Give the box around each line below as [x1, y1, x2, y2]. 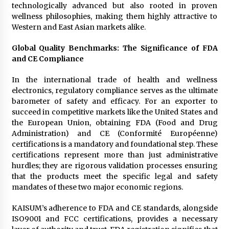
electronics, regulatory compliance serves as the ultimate [11, 85, 218, 95]
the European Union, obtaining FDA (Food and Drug [11, 118, 218, 127]
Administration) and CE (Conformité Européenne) [11, 128, 218, 138]
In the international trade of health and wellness [11, 75, 218, 84]
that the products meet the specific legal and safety [11, 171, 218, 181]
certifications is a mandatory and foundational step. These [11, 139, 218, 149]
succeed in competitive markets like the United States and [11, 107, 218, 117]
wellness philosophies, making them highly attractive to [11, 11, 218, 21]
